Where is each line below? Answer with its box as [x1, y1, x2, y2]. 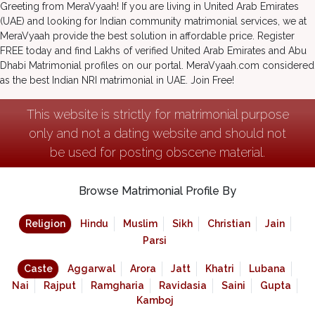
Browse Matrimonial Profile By [79, 184, 236, 198]
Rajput [44, 280, 76, 292]
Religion [25, 218, 65, 230]
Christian [207, 218, 250, 230]
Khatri [205, 263, 234, 275]
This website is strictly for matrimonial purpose [26, 107, 289, 122]
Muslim [122, 218, 157, 230]
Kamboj [136, 295, 174, 307]
